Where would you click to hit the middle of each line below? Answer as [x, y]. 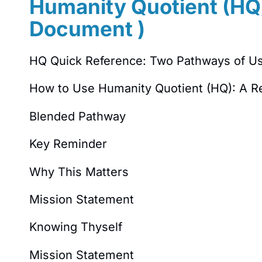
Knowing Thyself [76, 227]
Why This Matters [79, 172]
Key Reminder [68, 144]
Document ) [87, 29]
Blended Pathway [77, 116]
